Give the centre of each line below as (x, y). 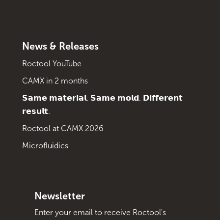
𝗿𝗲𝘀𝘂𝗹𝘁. (36, 111)
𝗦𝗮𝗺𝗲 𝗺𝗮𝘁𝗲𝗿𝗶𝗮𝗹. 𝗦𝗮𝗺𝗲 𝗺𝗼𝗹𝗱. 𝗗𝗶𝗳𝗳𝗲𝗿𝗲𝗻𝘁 (102, 98)
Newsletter (59, 196)
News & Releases (60, 46)
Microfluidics (45, 145)
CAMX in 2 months (55, 81)
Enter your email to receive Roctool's (100, 212)
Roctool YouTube (52, 63)
